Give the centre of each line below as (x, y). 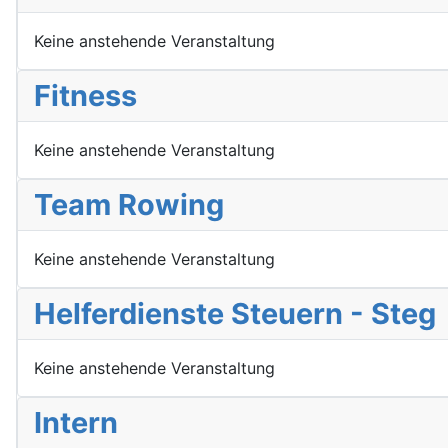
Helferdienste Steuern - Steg (235, 313)
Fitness (85, 95)
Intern (76, 422)
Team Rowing (129, 204)
